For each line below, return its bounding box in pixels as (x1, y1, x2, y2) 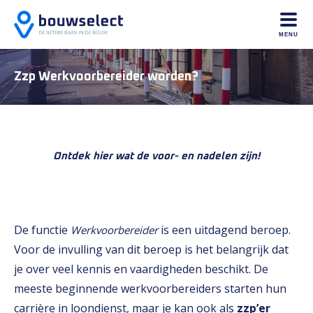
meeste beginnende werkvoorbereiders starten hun (14, 281, 286, 296)
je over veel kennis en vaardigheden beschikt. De (14, 261, 268, 277)
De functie (14, 222, 71, 238)
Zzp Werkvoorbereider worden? (14, 71, 198, 83)
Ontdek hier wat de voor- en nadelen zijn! (53, 151, 260, 161)
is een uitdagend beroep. (158, 222, 291, 238)
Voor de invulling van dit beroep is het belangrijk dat (14, 242, 289, 257)
